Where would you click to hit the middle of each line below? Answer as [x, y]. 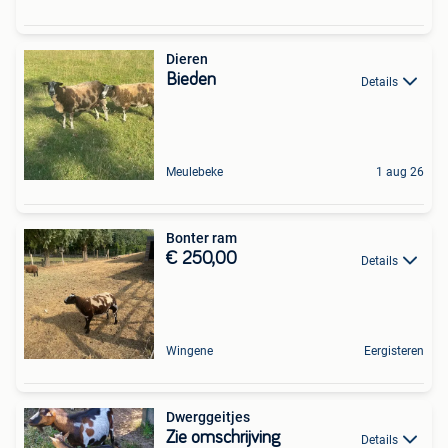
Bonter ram [201, 238]
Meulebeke [194, 172]
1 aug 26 [400, 172]
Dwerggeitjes [208, 417]
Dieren [187, 59]
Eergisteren [394, 351]
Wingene [189, 351]
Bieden [191, 80]
